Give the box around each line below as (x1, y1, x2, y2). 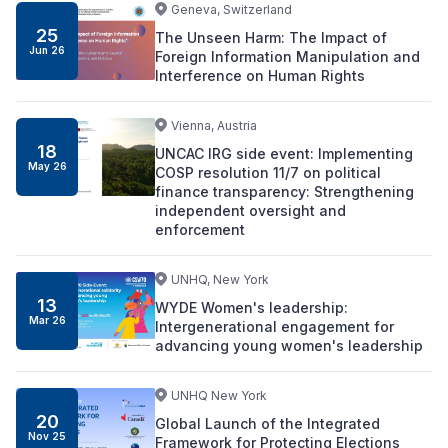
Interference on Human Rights (154, 67, 365, 84)
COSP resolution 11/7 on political (154, 164, 381, 181)
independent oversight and (154, 202, 346, 219)
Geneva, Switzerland (170, 2, 292, 17)
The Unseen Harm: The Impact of (154, 29, 387, 46)
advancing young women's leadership (154, 337, 423, 354)
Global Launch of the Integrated (154, 415, 380, 432)
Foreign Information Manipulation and (154, 48, 420, 65)
